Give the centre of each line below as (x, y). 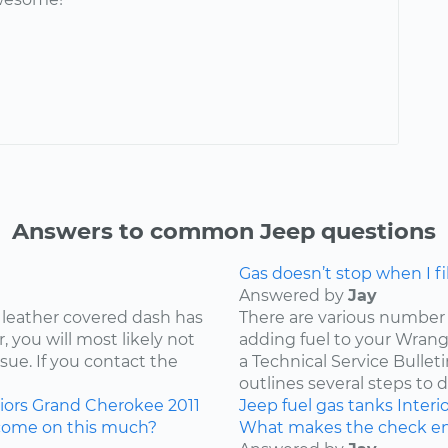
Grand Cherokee (98, 406)
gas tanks (354, 406)
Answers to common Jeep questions (224, 231)
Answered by (293, 296)
